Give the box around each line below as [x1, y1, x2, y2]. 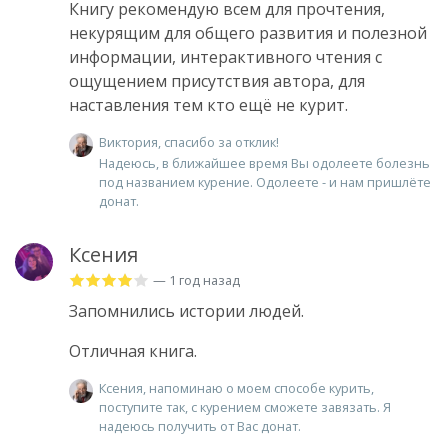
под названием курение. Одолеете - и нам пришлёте [99, 172, 431, 191]
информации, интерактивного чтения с [69, 46, 382, 69]
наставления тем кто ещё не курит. [69, 94, 348, 117]
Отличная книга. [69, 339, 197, 362]
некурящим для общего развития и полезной [69, 22, 427, 45]
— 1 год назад [153, 270, 240, 289]
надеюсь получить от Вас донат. [99, 416, 301, 435]
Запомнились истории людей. [69, 299, 304, 322]
